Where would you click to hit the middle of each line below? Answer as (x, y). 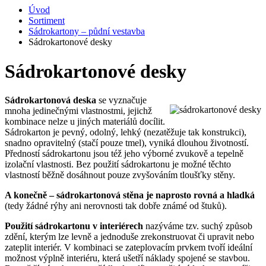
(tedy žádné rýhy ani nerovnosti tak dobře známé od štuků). (116, 206)
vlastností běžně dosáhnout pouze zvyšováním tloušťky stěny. (120, 175)
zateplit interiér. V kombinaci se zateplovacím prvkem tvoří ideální (129, 248)
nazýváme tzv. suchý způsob (198, 226)
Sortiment (47, 21)
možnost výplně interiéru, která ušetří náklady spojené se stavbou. (127, 258)
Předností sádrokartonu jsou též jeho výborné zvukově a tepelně (124, 154)
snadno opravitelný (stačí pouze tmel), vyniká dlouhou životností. (127, 143)
